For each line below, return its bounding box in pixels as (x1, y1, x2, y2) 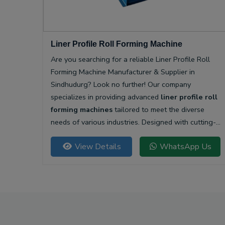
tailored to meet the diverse (113, 104, 204, 115)
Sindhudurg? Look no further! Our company (51, 79, 191, 90)
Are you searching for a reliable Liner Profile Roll (51, 54, 210, 65)
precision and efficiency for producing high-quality (51, 142, 213, 153)
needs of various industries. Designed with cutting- (51, 117, 216, 128)
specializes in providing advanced (51, 92, 161, 102)
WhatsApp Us (157, 141, 211, 153)
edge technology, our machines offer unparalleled (51, 130, 213, 140)
